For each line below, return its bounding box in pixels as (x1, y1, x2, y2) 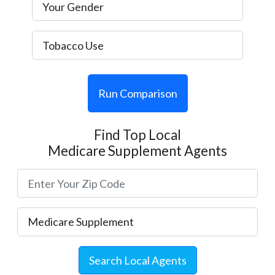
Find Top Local (94, 126, 181, 144)
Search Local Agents (88, 253, 187, 267)
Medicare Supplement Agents (48, 142, 227, 160)
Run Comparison (98, 87, 177, 101)
